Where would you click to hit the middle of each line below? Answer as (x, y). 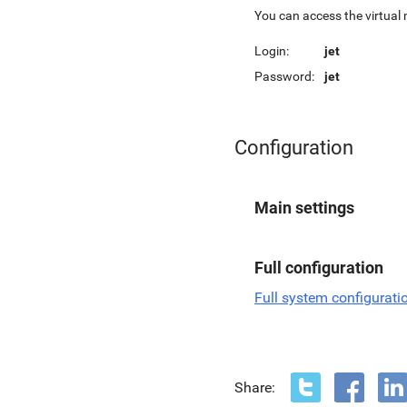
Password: (284, 76)
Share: (255, 387)
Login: (272, 50)
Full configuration (319, 267)
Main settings (304, 207)
